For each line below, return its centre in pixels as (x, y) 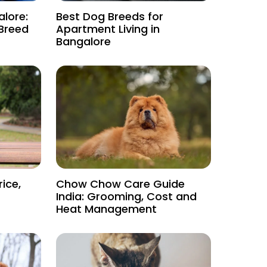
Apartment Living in (108, 29)
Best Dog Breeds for (110, 17)
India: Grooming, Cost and (127, 197)
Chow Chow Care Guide (121, 184)
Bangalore (84, 42)
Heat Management (107, 209)
